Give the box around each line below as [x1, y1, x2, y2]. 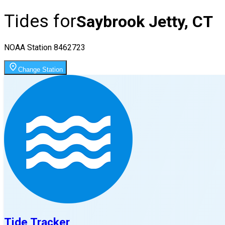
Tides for [4, 11, 76, 32]
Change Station [18, 65, 63, 73]
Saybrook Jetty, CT [76, 12, 213, 32]
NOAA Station [4, 42, 54, 52]
